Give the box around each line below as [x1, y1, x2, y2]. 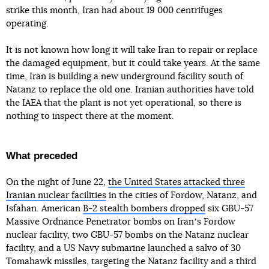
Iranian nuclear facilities [6, 191, 106, 201]
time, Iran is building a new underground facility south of [6, 72, 243, 82]
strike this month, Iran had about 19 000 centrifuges [6, 6, 223, 16]
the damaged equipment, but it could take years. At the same [6, 59, 260, 68]
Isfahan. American [6, 204, 83, 214]
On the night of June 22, [6, 178, 108, 187]
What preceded [6, 150, 77, 162]
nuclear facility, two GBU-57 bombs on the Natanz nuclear [6, 231, 249, 240]
